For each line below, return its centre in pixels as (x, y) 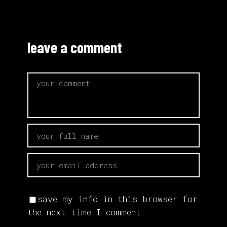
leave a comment (75, 47)
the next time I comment (84, 212)
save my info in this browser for (118, 199)
